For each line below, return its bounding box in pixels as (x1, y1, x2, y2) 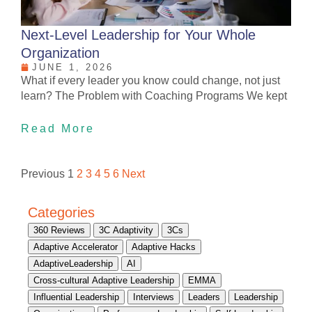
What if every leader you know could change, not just (21, 74, 280, 86)
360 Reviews (33, 225, 85, 235)
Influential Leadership (33, 292, 119, 302)
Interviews (133, 292, 174, 302)
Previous (21, 168, 65, 180)
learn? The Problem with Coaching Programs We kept (21, 89, 287, 102)
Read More (21, 122, 95, 134)
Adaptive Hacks (132, 242, 196, 252)
